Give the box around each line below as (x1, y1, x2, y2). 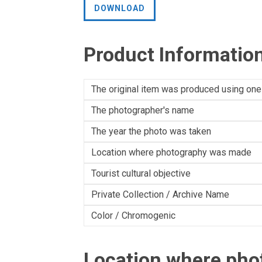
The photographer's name (91, 105, 194, 116)
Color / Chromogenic (91, 210, 175, 221)
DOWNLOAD (94, 4, 145, 13)
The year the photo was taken (91, 126, 211, 137)
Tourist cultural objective (91, 168, 191, 179)
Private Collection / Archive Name (91, 189, 229, 200)
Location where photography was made (91, 147, 251, 158)
